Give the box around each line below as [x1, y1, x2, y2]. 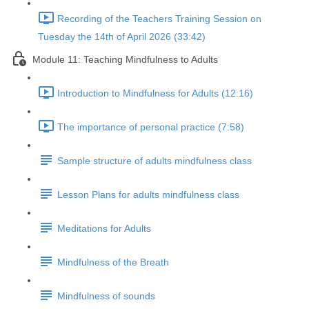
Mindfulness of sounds [57, 290, 155, 302]
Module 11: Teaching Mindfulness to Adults [32, 54, 218, 66]
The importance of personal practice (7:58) [57, 121, 244, 133]
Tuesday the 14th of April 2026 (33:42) [38, 31, 206, 42]
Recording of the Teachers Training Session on [57, 13, 261, 25]
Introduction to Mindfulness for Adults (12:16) [57, 88, 253, 99]
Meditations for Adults [57, 223, 151, 235]
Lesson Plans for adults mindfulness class [57, 189, 239, 201]
